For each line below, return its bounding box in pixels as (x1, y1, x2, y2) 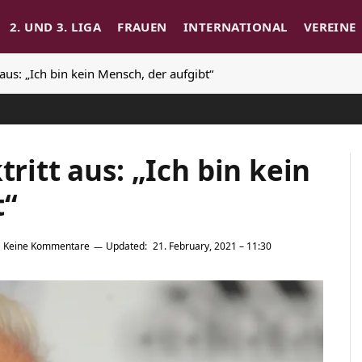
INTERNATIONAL (183, 19, 288, 35)
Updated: (106, 239, 147, 254)
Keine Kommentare (3, 239, 90, 254)
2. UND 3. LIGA (9, 19, 102, 35)
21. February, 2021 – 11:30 (153, 239, 271, 254)
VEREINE (303, 19, 356, 35)
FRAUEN (117, 19, 167, 35)
